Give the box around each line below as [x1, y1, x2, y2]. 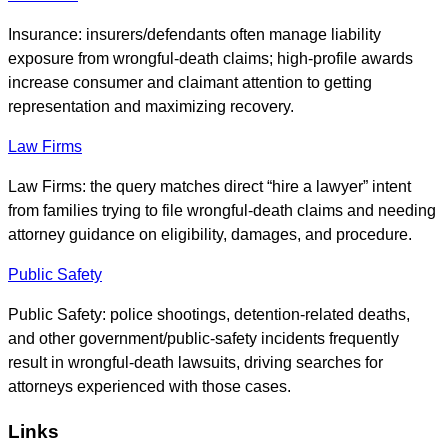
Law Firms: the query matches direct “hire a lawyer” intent [8, 178, 411, 196]
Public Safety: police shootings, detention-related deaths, [8, 306, 410, 324]
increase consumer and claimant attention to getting [8, 74, 372, 92]
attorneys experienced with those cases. [8, 378, 291, 396]
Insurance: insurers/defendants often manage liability [8, 26, 381, 44]
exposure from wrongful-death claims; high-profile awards [8, 50, 413, 68]
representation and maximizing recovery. [8, 98, 294, 116]
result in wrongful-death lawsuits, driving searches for [8, 354, 383, 372]
